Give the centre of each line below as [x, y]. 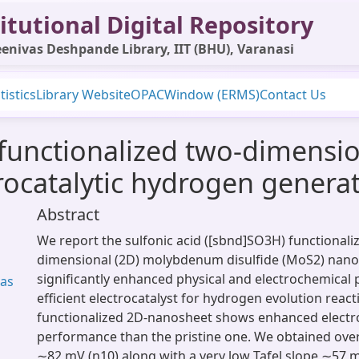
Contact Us [293, 95]
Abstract [68, 214]
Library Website [83, 95]
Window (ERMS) [212, 95]
